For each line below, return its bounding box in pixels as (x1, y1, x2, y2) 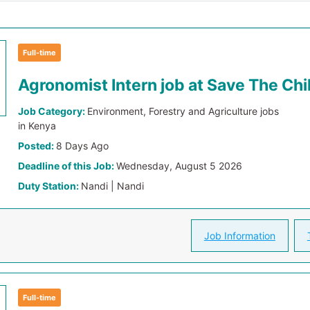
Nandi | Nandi (81, 180, 145, 192)
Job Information (203, 230, 275, 241)
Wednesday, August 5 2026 (116, 160, 243, 172)
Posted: (18, 140, 57, 152)
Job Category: (18, 105, 88, 117)
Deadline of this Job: (18, 160, 117, 172)
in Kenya (18, 120, 57, 131)
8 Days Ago (56, 140, 109, 152)
